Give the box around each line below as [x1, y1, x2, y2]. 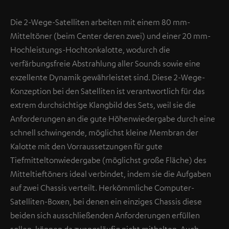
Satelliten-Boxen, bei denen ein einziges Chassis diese [10, 196, 202, 207]
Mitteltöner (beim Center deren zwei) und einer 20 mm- [10, 30, 211, 41]
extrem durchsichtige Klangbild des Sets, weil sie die [10, 99, 196, 110]
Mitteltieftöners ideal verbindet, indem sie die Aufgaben [10, 168, 211, 179]
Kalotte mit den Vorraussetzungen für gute [10, 141, 163, 151]
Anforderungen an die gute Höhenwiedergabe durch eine [10, 113, 215, 124]
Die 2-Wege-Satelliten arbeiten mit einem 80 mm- [10, 16, 190, 27]
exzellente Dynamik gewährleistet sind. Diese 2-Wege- [10, 72, 205, 82]
